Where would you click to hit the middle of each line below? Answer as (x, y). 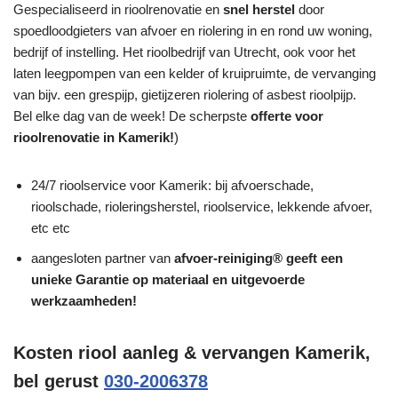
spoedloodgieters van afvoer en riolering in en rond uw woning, (193, 31)
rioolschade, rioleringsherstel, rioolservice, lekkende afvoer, (202, 207)
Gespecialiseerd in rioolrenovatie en (118, 10)
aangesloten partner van (103, 259)
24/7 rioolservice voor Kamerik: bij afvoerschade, (172, 186)
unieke (53, 280)
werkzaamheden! (84, 301)
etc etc (51, 228)
